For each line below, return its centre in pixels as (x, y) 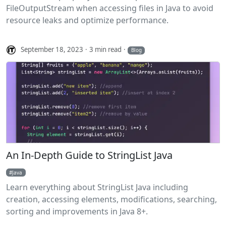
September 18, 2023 (52, 50)
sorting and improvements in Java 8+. (77, 211)
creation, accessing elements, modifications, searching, (111, 199)
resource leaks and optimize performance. (87, 20)
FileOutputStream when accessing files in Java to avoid (110, 8)
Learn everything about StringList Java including (97, 187)
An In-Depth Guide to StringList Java (89, 155)
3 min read (106, 50)
